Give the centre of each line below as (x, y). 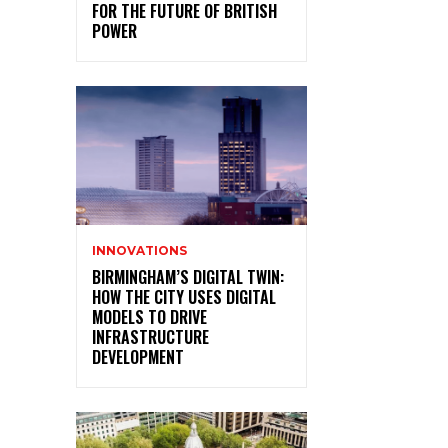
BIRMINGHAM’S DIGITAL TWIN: (188, 276)
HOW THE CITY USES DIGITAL (184, 296)
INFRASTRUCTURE (150, 336)
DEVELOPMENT (138, 356)
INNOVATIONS (139, 250)
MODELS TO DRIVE (149, 316)
